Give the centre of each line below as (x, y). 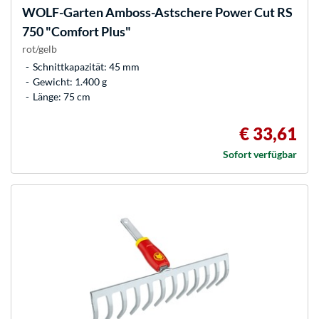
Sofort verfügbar (260, 155)
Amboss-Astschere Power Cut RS (198, 12)
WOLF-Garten (63, 12)
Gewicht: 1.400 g (70, 82)
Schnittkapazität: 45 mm (86, 67)
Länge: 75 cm (62, 97)
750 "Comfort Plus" (77, 32)
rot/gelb (40, 49)
